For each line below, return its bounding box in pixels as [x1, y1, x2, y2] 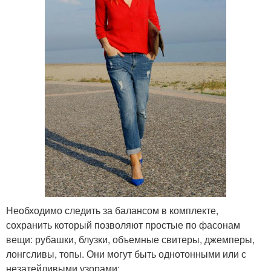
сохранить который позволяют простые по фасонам [6, 218, 240, 232]
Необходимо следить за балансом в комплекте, [6, 203, 218, 218]
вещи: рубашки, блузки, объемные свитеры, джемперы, [6, 232, 255, 247]
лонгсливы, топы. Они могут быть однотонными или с [6, 247, 246, 261]
